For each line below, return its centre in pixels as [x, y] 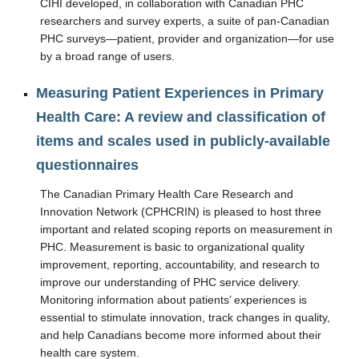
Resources [43, 9]
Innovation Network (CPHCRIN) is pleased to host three [181, 212]
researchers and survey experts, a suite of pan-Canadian [185, 21]
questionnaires [87, 165]
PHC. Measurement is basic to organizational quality [172, 247]
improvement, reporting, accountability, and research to [180, 264]
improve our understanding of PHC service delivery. [170, 282]
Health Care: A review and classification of [181, 117]
